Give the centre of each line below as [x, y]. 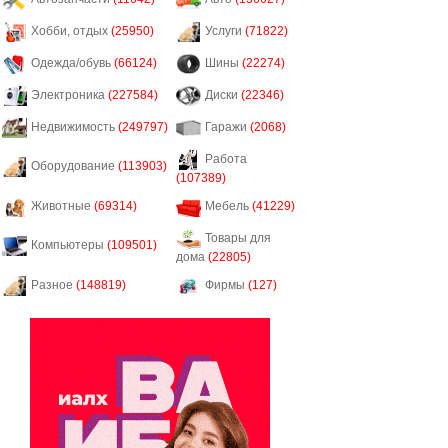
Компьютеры [69, 245]
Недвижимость [74, 127]
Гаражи [227, 127]
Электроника [69, 95]
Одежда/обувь [72, 63]
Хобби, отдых [71, 31]
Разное [53, 285]
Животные [62, 206]
